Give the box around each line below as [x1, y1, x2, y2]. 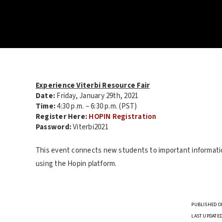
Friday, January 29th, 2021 [55, 91, 139, 101]
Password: [36, 122, 72, 132]
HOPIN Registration [89, 111, 157, 122]
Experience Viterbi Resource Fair [36, 80, 150, 91]
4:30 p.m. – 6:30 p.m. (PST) [55, 101, 137, 111]
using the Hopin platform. [36, 158, 117, 169]
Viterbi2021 [71, 122, 109, 132]
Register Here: [36, 111, 88, 122]
